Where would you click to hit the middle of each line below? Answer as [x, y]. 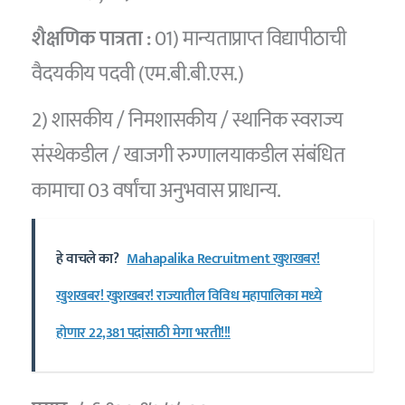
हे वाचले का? [88, 259]
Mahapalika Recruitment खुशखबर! [223, 259]
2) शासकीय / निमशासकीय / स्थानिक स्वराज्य [188, 120]
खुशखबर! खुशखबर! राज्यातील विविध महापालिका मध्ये [189, 297]
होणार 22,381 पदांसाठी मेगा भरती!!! [143, 334]
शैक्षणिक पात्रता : [93, 39]
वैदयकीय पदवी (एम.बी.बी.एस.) [138, 75]
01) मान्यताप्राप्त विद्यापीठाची [250, 39]
